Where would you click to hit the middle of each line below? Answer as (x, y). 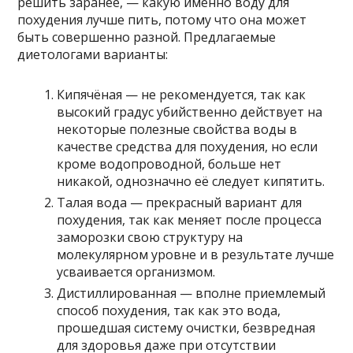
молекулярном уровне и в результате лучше (196, 254)
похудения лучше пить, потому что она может (162, 19)
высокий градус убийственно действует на (190, 111)
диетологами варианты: (93, 54)
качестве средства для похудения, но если (188, 146)
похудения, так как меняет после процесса (190, 219)
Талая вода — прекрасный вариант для (180, 202)
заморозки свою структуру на (150, 237)
